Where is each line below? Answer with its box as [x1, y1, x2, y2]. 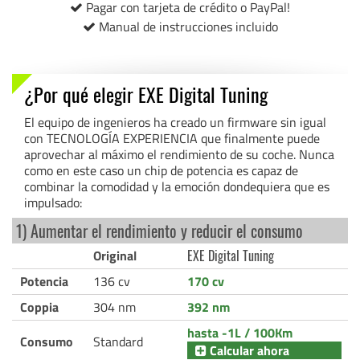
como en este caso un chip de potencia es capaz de [24, 160, 298, 180]
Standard [93, 331, 143, 351]
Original [93, 245, 137, 265]
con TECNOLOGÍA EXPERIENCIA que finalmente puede [24, 128, 320, 148]
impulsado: [24, 192, 82, 212]
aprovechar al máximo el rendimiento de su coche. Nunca [24, 144, 334, 164]
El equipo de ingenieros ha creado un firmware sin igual [24, 112, 326, 132]
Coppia [20, 297, 59, 317]
